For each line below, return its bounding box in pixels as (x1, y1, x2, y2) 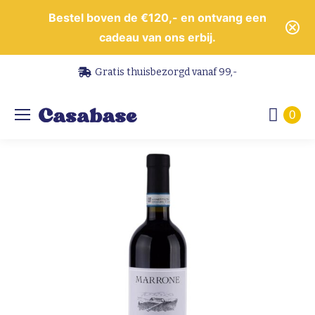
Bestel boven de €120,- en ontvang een (49, 11, 266, 25)
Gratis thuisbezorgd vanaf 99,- (94, 66, 237, 79)
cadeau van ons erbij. (99, 30, 216, 45)
